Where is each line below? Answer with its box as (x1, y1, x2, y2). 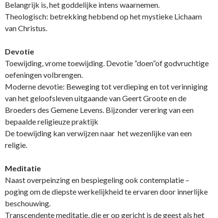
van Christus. (5, 23, 47, 33)
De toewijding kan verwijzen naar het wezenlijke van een (5, 128, 192, 138)
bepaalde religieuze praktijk (5, 117, 100, 127)
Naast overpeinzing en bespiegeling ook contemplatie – (5, 175, 189, 185)
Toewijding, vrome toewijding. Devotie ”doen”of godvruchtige (5, 58, 209, 68)
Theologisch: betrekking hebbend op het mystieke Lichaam (5, 12, 202, 21)
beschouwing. (5, 199, 94, 208)
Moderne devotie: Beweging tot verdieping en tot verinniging (5, 82, 208, 91)
